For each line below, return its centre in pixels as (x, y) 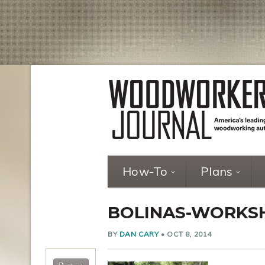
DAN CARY (139, 234)
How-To (145, 171)
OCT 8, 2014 (190, 234)
